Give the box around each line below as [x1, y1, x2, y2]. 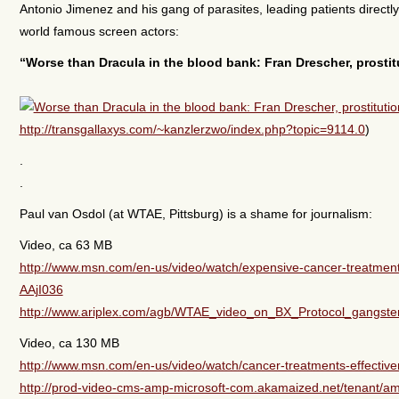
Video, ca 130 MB [19, 335, 119, 350]
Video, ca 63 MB [19, 237, 112, 252]
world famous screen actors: [19, 23, 179, 38]
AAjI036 [19, 281, 63, 297]
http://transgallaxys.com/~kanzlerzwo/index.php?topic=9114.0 [19, 121, 365, 136]
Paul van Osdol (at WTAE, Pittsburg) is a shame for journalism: [19, 206, 372, 221]
